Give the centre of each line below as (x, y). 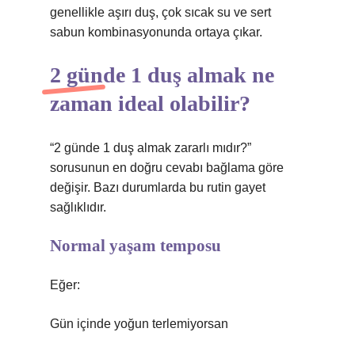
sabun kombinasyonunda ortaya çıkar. (156, 32)
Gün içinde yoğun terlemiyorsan (139, 324)
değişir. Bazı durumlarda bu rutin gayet (158, 187)
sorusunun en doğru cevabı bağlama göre (167, 168)
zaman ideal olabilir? (150, 103)
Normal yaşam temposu (136, 246)
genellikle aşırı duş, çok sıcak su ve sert (160, 12)
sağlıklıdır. (78, 207)
